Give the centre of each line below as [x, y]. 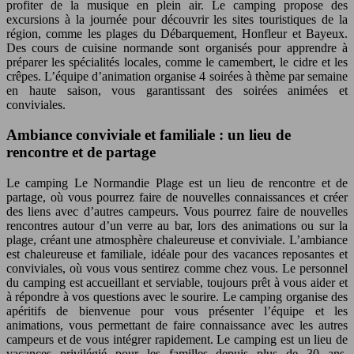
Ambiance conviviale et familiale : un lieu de [149, 135]
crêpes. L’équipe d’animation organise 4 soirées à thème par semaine [177, 76]
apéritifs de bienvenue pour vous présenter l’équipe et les [177, 311]
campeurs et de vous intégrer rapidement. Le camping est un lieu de [177, 340]
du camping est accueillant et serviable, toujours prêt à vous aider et [177, 283]
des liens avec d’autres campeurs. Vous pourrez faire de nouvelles [177, 212]
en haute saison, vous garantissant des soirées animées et [177, 90]
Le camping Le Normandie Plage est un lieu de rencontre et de [177, 183]
